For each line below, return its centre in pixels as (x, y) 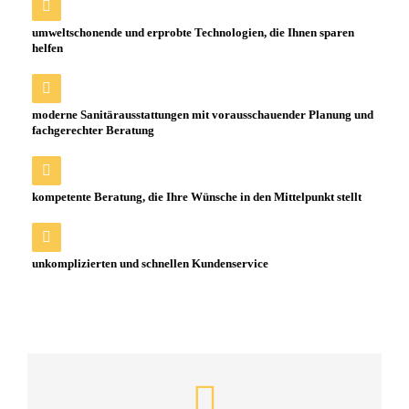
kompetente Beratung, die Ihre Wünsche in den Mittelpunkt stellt (197, 197)
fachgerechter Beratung (93, 130)
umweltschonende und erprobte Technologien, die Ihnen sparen (193, 32)
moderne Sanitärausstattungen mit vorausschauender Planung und (203, 115)
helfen (47, 48)
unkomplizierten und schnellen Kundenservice (150, 263)
